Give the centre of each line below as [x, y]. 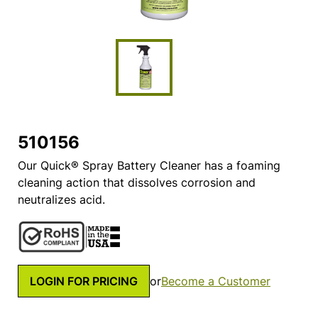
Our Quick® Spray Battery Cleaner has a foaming [149, 166]
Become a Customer [216, 281]
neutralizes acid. [61, 200]
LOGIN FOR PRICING [84, 281]
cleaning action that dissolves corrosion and [137, 183]
